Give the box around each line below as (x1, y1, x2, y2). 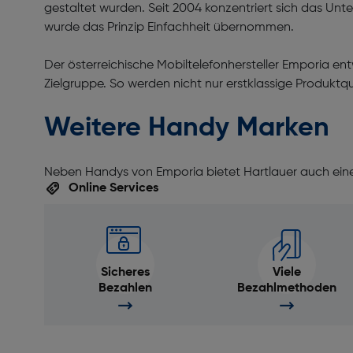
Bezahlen (98, 282, 152, 295)
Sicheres (100, 266, 150, 279)
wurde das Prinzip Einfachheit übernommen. (44, 21, 300, 34)
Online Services (65, 182, 159, 195)
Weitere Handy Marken (44, 115, 336, 142)
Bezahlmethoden (237, 282, 336, 295)
